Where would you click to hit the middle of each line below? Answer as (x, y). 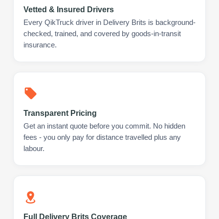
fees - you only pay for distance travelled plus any (102, 137)
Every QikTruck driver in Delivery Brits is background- (109, 22)
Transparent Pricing (60, 113)
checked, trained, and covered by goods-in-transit (102, 33)
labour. (34, 148)
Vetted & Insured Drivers (69, 9)
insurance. (40, 45)
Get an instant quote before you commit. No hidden (104, 126)
